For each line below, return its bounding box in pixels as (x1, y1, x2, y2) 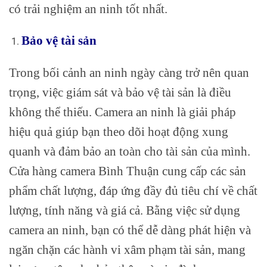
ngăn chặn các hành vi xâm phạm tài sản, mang (9, 243, 246, 257)
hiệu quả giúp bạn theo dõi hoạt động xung (9, 125, 228, 139)
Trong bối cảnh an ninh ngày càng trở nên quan (9, 66, 249, 80)
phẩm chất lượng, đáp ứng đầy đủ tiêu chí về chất (9, 184, 257, 198)
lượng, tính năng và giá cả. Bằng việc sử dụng (9, 203, 240, 218)
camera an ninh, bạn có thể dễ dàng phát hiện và (9, 223, 251, 237)
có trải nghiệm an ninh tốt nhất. (9, 1, 167, 15)
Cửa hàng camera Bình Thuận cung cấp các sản (9, 164, 246, 178)
